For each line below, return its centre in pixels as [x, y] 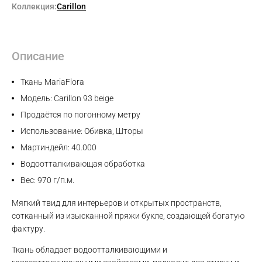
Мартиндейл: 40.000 [58, 148]
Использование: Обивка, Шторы [82, 131]
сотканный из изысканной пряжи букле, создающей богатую [128, 216]
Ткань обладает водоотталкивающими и [89, 250]
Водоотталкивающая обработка [83, 164]
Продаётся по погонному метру [80, 115]
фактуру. [28, 229]
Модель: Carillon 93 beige [67, 99]
